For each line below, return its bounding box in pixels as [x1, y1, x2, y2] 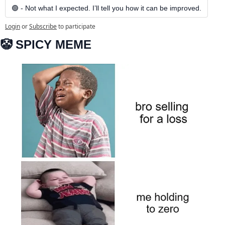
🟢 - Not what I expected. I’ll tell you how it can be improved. [12, 4, 201, 13]
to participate [58, 22, 95, 31]
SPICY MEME [12, 38, 91, 52]
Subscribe [29, 22, 57, 31]
